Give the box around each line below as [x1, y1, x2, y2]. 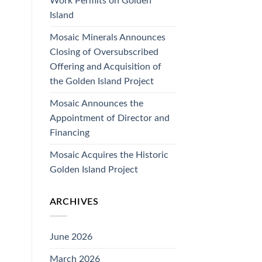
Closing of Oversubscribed [49, 47, 158, 57]
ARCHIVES [49, 196, 99, 206]
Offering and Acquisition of [49, 61, 161, 71]
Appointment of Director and [49, 113, 170, 123]
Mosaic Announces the [49, 98, 143, 108]
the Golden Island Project [49, 76, 154, 86]
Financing [49, 127, 89, 137]
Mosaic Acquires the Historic [49, 150, 168, 160]
